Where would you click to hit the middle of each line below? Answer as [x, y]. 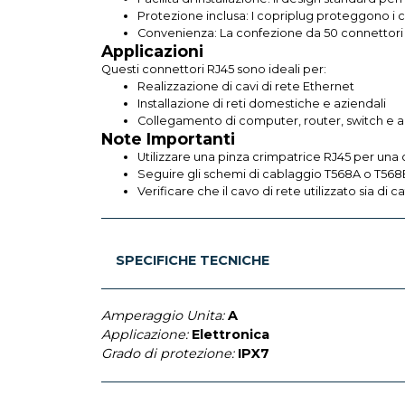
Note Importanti [168, 138]
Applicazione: [145, 334]
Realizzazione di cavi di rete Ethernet [246, 86]
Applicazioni [152, 51]
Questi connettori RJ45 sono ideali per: [214, 69]
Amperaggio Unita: [163, 315]
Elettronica [231, 334]
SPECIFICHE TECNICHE [193, 260]
